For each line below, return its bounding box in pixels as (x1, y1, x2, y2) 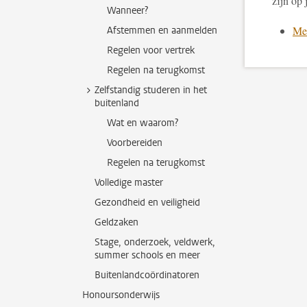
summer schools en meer (95, 249, 200, 262)
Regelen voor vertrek (107, 44, 195, 57)
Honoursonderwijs (82, 288, 160, 302)
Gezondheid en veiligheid (95, 196, 200, 209)
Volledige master (95, 176, 163, 189)
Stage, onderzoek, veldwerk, (95, 236, 215, 249)
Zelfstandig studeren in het (95, 84, 207, 97)
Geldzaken (95, 216, 138, 229)
